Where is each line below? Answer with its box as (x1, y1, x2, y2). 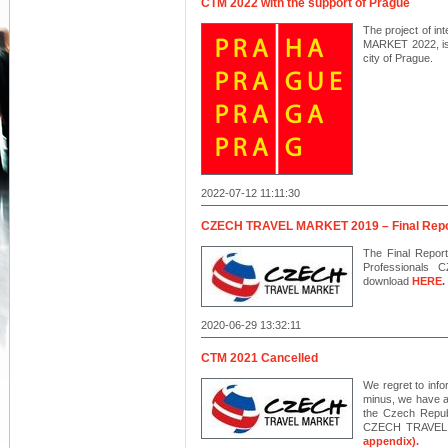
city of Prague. (363, 52, 433, 64)
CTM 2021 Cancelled (201, 351, 318, 365)
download (363, 275, 412, 287)
